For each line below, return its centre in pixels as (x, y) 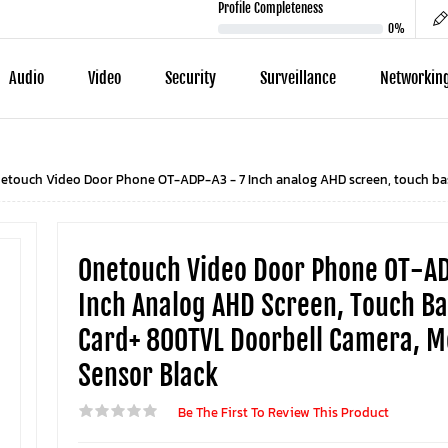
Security (190, 78)
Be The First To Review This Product (283, 412)
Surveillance (298, 78)
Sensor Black (147, 375)
